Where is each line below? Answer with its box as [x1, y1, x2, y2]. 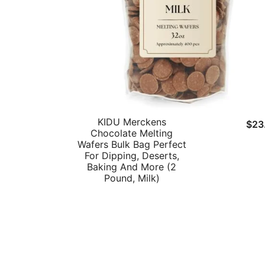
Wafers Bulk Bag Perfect [77, 138, 186, 151]
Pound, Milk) [104, 172, 160, 185]
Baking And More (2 [87, 161, 177, 173]
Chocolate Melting [91, 127, 173, 140]
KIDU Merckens [97, 116, 166, 128]
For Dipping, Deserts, [84, 150, 179, 162]
